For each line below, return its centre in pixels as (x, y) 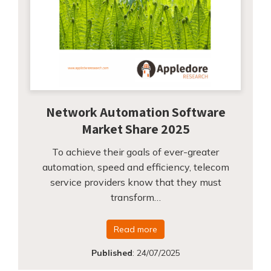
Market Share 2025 (135, 129)
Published (112, 253)
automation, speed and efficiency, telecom (135, 167)
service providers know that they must (135, 182)
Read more (135, 230)
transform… (135, 198)
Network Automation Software (135, 112)
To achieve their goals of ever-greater (135, 152)
